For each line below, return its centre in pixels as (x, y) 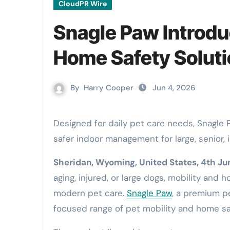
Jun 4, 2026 (174, 88)
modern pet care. (90, 193)
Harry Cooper (109, 88)
